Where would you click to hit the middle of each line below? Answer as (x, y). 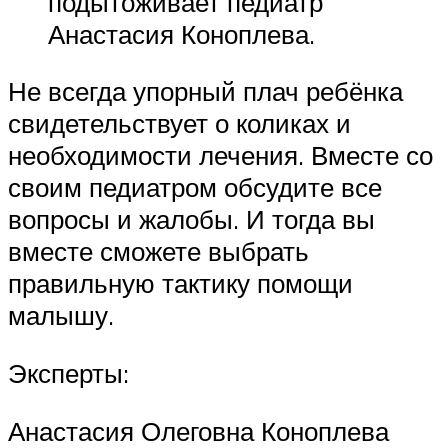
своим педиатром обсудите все (195, 187)
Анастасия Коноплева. (181, 33)
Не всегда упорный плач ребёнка (205, 91)
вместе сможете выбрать (158, 251)
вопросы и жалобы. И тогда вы (191, 219)
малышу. (61, 315)
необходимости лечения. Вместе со (220, 155)
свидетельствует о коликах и (179, 123)
